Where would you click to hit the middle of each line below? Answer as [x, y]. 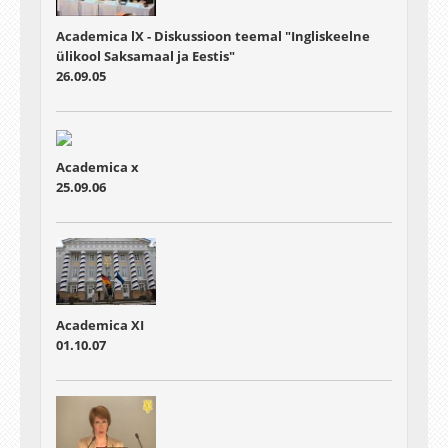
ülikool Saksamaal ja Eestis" [145, 56]
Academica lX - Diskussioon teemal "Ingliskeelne [213, 36]
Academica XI [100, 324]
